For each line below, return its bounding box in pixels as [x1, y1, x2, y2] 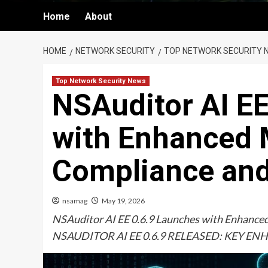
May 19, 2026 [102, 196, 145, 205]
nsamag [62, 196, 87, 205]
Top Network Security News [56, 77, 146, 85]
